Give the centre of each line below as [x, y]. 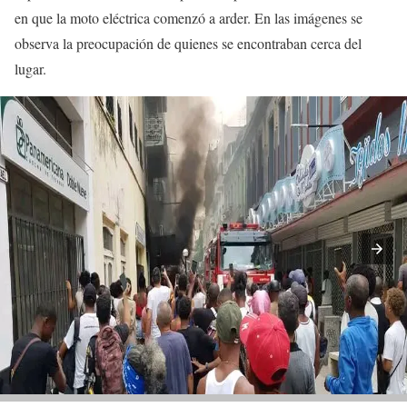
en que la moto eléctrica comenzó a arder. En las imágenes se [189, 18]
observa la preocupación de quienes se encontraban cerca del [188, 44]
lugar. [30, 69]
